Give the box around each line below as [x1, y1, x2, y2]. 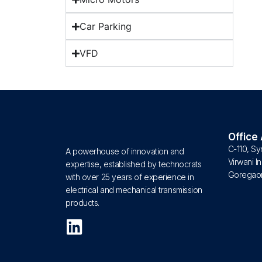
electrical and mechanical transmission [65, 185, 202, 195]
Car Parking [80, 20, 132, 32]
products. [65, 198, 99, 208]
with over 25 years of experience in [65, 172, 194, 182]
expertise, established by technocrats [65, 159, 202, 170]
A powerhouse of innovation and [65, 146, 184, 157]
